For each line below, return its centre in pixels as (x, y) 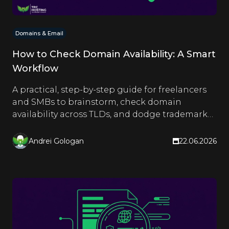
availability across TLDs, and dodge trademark (110, 114)
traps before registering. (65, 127)
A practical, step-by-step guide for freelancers (109, 90)
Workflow (35, 68)
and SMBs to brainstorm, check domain (97, 102)
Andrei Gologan (56, 141)
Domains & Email (39, 33)
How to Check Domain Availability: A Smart (114, 54)
